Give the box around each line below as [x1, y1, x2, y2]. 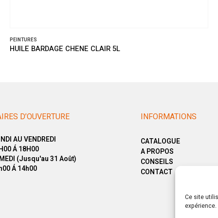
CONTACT [141, 167, 173, 177]
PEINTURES [10, 36, 37, 44]
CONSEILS [141, 157, 173, 167]
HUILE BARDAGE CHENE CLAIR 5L [10, 44, 120, 54]
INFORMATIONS [141, 111, 197, 123]
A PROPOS [141, 146, 174, 157]
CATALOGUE [141, 136, 180, 146]
